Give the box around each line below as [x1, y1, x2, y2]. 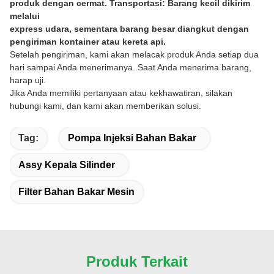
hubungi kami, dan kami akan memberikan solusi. [10, 100, 201, 111]
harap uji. [10, 75, 46, 85]
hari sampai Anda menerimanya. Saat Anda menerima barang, [10, 62, 251, 72]
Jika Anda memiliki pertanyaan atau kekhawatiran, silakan [10, 87, 232, 98]
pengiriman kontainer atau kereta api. [10, 36, 166, 46]
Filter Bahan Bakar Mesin [18, 186, 135, 197]
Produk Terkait [86, 253, 188, 270]
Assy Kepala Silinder [18, 159, 115, 170]
